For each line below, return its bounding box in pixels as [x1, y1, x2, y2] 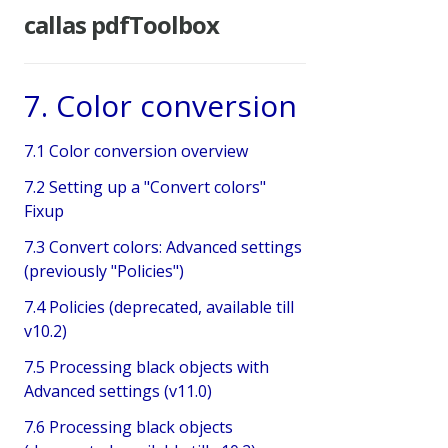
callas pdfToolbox [24, 7, 219, 41]
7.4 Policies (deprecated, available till [24, 295, 294, 318]
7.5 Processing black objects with [24, 355, 269, 378]
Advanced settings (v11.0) [24, 379, 212, 402]
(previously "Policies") [24, 259, 184, 282]
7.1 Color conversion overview [24, 139, 248, 162]
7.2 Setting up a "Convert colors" [24, 175, 266, 198]
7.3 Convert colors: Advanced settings [24, 235, 302, 258]
